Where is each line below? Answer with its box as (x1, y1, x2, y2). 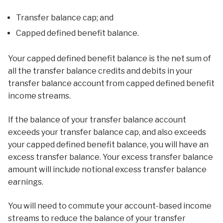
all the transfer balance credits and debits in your (8, 66, 193, 76)
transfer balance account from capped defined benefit (8, 79, 215, 89)
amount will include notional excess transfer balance (8, 165, 207, 174)
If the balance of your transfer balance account (8, 115, 186, 124)
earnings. (8, 177, 43, 187)
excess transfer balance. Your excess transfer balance (8, 152, 213, 162)
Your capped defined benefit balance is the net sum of (8, 54, 211, 64)
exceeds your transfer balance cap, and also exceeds (8, 127, 206, 137)
